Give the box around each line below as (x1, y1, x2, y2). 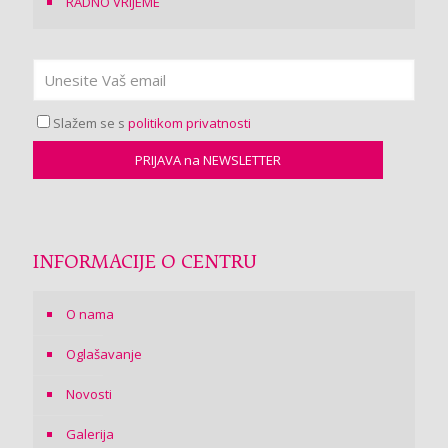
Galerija (66, 425, 114, 444)
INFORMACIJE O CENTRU (33, 254, 257, 273)
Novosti (66, 385, 112, 404)
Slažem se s (53, 114, 128, 133)
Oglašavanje (66, 345, 142, 364)
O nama (66, 305, 114, 324)
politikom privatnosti (128, 114, 251, 133)
